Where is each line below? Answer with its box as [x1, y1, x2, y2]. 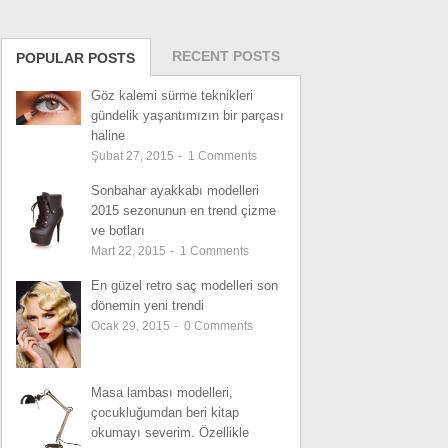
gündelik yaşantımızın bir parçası [91, 108, 284, 123]
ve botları [91, 223, 145, 238]
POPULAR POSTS [16, 50, 136, 66]
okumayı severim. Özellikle [91, 424, 249, 440]
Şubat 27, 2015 [91, 149, 177, 163]
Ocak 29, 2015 [91, 319, 173, 333]
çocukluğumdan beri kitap [91, 404, 239, 420]
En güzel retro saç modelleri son [91, 278, 278, 293]
